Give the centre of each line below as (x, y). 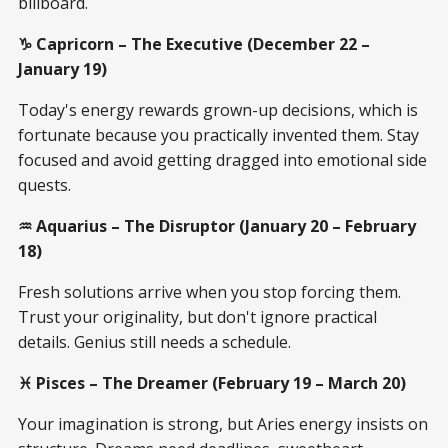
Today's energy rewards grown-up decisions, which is (218, 109)
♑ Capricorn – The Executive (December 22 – (194, 43)
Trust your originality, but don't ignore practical (197, 316)
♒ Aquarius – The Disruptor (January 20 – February (217, 225)
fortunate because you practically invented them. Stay (218, 134)
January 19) (62, 68)
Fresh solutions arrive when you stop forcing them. (209, 291)
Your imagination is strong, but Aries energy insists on (223, 423)
